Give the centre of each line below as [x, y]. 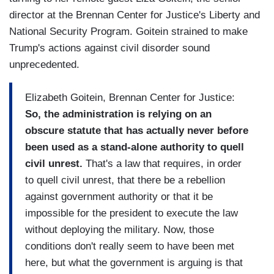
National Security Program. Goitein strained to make [128, 32]
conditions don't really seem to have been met [130, 246]
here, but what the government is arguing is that [134, 262]
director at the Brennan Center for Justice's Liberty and [135, 15]
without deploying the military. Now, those [120, 229]
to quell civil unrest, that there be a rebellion [125, 180]
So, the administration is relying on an [118, 114]
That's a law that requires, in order [162, 163]
